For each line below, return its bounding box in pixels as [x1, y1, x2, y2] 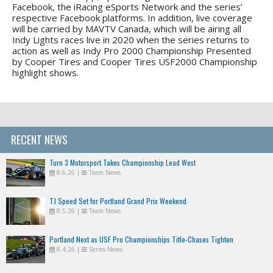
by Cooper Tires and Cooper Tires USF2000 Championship [12, 55, 257, 68]
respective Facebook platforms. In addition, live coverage [12, 11, 252, 24]
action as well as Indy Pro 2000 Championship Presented [12, 44, 251, 57]
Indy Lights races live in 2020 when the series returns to [12, 33, 249, 46]
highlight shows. [12, 66, 79, 79]
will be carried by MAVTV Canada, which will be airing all [12, 22, 241, 35]
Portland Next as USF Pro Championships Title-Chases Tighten [49, 233, 233, 244]
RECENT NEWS [11, 131, 68, 147]
